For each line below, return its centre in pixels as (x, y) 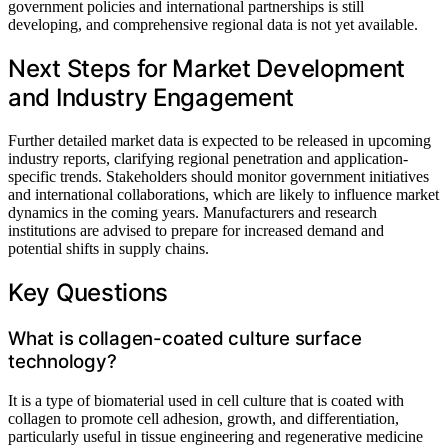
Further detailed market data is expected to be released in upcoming (219, 141)
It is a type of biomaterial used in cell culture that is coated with (206, 400)
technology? (62, 361)
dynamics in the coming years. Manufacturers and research (192, 213)
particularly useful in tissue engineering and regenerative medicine (215, 436)
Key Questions (88, 292)
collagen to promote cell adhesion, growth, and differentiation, (203, 418)
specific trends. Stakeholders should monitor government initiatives (218, 177)
